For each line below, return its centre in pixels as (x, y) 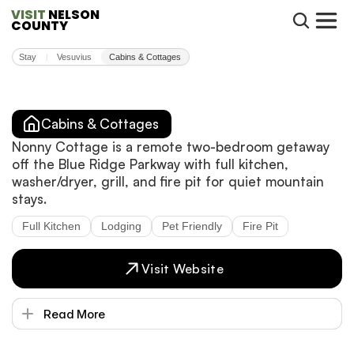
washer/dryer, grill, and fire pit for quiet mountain (168, 181)
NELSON (73, 14)
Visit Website (183, 268)
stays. (29, 199)
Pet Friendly (192, 226)
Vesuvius (74, 57)
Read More (74, 314)
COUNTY (39, 25)
